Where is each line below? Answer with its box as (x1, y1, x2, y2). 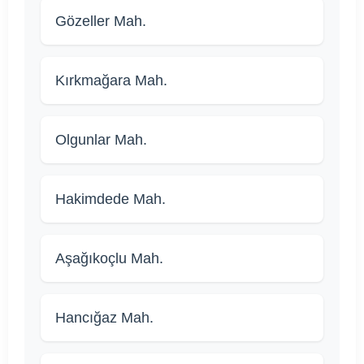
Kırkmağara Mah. (55, 72, 167, 89)
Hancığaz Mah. (55, 310, 154, 327)
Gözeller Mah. (55, 13, 146, 30)
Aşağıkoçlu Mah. (55, 250, 163, 267)
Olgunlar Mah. (55, 132, 147, 149)
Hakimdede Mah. (55, 191, 166, 208)
